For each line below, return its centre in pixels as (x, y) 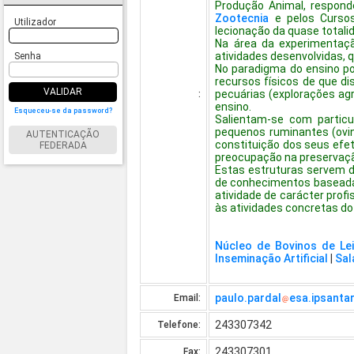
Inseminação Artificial (272, 259)
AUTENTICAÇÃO (63, 134)
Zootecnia (242, 19)
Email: (188, 298)
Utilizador (35, 23)
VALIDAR (63, 92)
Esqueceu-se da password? (63, 110)
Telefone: (179, 325)
